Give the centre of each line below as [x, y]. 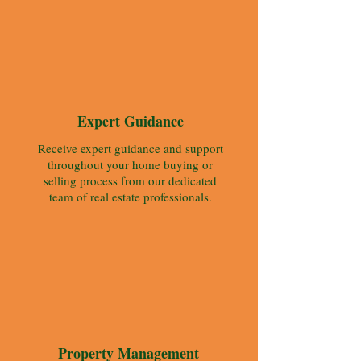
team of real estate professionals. [130, 196]
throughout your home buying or [130, 164]
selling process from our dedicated [130, 180]
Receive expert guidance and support [130, 148]
